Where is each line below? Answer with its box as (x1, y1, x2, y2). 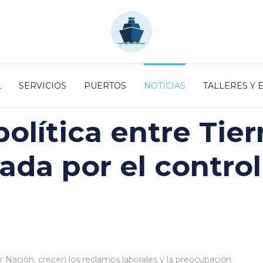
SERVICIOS (19, 80, 66, 91)
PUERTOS (84, 80, 126, 91)
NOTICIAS (144, 80, 186, 91)
